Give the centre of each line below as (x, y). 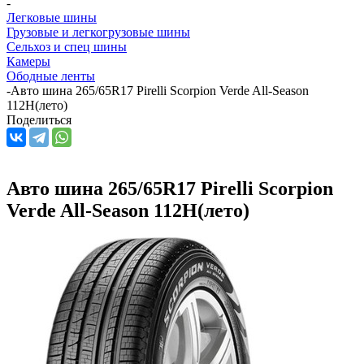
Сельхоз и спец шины (67, 46)
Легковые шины (52, 17)
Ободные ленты (51, 76)
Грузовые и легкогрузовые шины (98, 32)
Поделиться (39, 119)
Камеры (28, 61)
